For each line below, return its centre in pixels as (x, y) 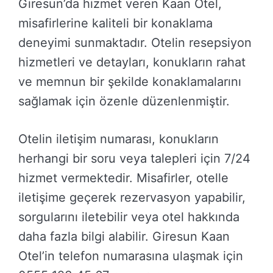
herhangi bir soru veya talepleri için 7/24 (134, 159)
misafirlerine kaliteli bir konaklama (115, 23)
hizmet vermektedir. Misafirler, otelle (123, 178)
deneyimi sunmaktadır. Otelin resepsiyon (135, 43)
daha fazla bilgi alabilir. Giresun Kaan (124, 237)
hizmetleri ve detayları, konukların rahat (132, 62)
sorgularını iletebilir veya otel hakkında (129, 217)
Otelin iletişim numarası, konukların (119, 139)
